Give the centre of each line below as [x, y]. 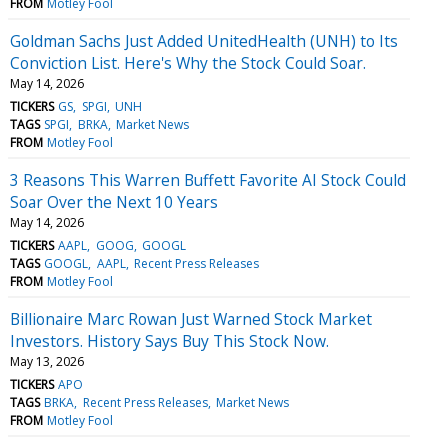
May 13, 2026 [47, 361]
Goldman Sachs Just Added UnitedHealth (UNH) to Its [204, 40]
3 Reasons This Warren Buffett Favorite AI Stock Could [208, 179]
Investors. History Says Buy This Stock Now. [169, 340]
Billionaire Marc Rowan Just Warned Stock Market [191, 318]
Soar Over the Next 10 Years [114, 201]
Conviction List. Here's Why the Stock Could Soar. [188, 62]
